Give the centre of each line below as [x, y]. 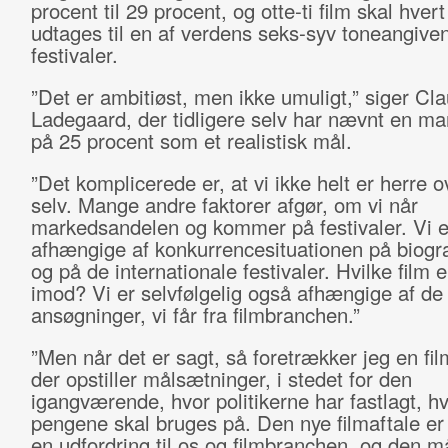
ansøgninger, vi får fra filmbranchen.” [195, 314]
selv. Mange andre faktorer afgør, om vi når [224, 204]
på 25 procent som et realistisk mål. [191, 140]
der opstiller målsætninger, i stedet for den [221, 378]
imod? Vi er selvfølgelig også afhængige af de [236, 292]
